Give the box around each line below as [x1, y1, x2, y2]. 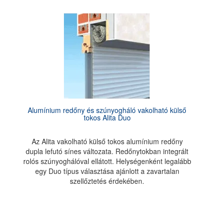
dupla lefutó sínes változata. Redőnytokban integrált [26, 146, 189, 156]
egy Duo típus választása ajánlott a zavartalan [35, 166, 179, 176]
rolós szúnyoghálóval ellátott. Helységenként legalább [23, 156, 191, 166]
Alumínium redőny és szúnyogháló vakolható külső [28, 105, 187, 115]
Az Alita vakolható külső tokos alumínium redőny [31, 136, 183, 146]
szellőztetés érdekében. [70, 176, 145, 186]
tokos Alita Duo [83, 112, 131, 122]
